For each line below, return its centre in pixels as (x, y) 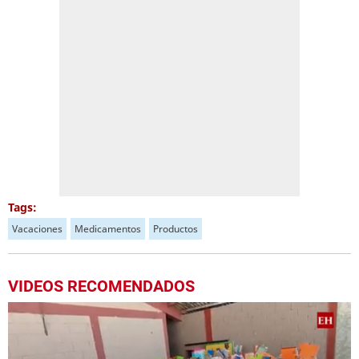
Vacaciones (37, 229)
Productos (175, 229)
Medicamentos (108, 229)
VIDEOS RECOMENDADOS (101, 286)
